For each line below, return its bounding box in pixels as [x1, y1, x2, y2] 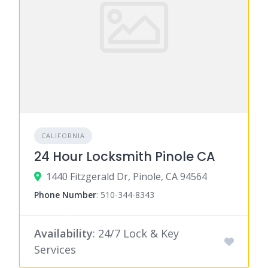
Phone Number [34, 188, 96, 200]
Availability [34, 226, 93, 240]
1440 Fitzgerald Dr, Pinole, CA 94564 [46, 169, 207, 183]
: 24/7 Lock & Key [93, 226, 179, 240]
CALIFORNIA [41, 130, 85, 140]
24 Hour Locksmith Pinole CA [34, 147, 215, 165]
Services [34, 242, 76, 257]
